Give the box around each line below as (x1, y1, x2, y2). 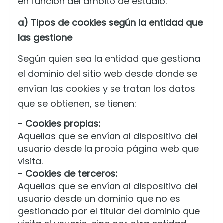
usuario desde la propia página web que (18, 142, 199, 155)
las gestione (18, 31, 72, 44)
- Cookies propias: (18, 117, 100, 130)
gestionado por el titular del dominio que (18, 204, 200, 217)
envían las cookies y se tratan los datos (18, 82, 195, 95)
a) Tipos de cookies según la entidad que (18, 16, 203, 29)
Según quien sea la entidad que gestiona (18, 52, 200, 65)
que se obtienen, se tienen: (18, 97, 136, 110)
